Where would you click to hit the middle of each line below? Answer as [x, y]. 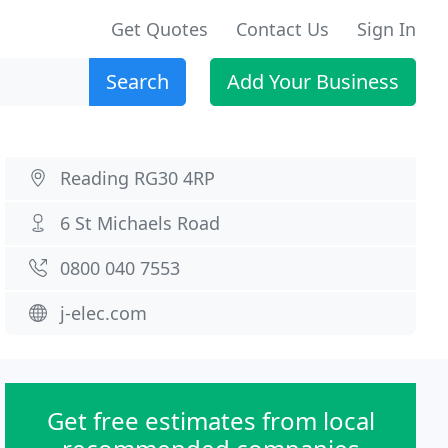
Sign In [386, 29]
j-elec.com [104, 313]
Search [137, 81]
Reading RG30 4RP [138, 178]
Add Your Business [313, 81]
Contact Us [282, 29]
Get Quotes [159, 29]
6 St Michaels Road [140, 223]
